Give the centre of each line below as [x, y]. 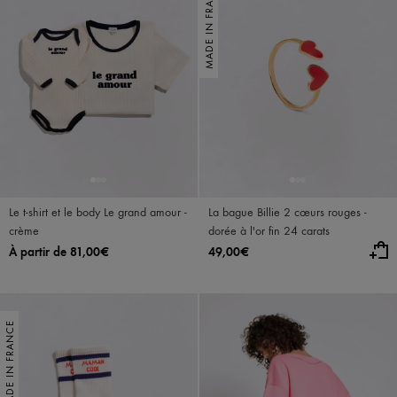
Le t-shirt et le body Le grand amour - [98, 212]
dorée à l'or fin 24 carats [269, 231]
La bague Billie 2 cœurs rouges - [288, 212]
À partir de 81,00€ [59, 252]
